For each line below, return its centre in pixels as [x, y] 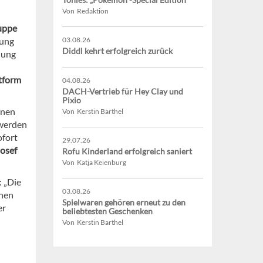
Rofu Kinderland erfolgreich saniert [127, 151]
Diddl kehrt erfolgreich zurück [117, 51]
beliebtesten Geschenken [107, 211]
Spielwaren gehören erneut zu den [124, 203]
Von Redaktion [85, 11]
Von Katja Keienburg [94, 163]
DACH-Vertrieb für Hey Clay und [123, 92]
